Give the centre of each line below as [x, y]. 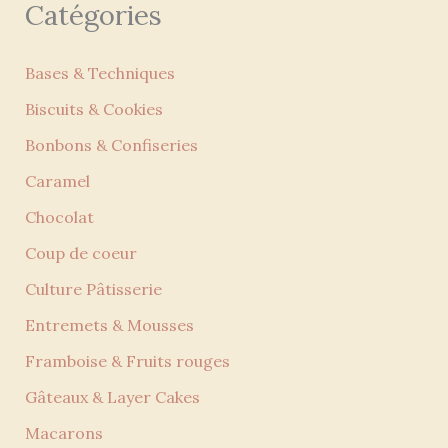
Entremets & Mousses [109, 325]
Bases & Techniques [99, 73]
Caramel [57, 181]
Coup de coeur [80, 253]
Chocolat [59, 217]
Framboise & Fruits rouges [127, 361]
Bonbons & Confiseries [111, 145]
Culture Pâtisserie [93, 289]
